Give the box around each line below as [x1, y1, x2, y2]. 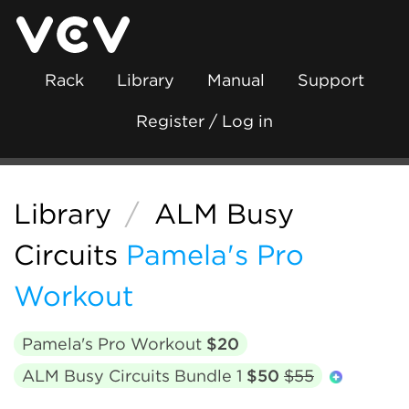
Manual [207, 70, 265, 89]
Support [298, 70, 364, 89]
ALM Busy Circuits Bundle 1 [22, 366, 246, 385]
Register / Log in [136, 111, 273, 131]
